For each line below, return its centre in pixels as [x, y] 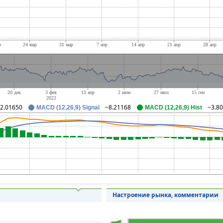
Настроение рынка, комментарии [165, 195]
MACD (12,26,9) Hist [173, 108]
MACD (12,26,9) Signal [68, 108]
